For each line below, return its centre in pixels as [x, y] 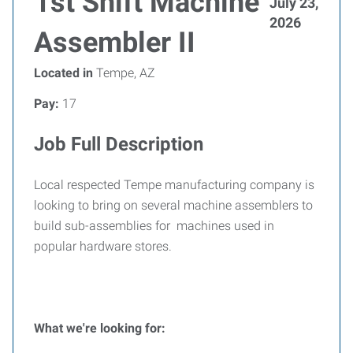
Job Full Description [119, 144]
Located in [63, 73]
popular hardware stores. [103, 246]
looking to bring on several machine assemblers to [173, 205]
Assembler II [115, 43]
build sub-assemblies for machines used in [154, 226]
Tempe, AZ [124, 73]
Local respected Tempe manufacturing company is [174, 185]
